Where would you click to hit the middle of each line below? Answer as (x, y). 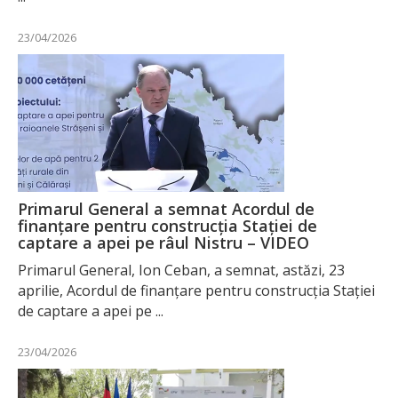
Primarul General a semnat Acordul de (166, 208)
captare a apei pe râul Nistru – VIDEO (163, 242)
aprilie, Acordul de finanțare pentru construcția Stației (196, 290)
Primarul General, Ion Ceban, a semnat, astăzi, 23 (181, 270)
